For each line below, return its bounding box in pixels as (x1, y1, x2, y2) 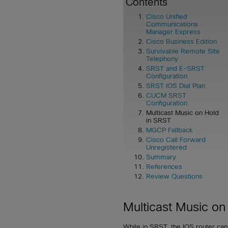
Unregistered (146, 144, 187, 152)
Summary (146, 153, 176, 161)
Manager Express (146, 28, 201, 36)
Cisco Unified (146, 13, 187, 21)
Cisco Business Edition (146, 38, 217, 46)
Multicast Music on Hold (146, 109, 219, 117)
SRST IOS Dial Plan (146, 82, 205, 90)
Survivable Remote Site (146, 47, 220, 55)
